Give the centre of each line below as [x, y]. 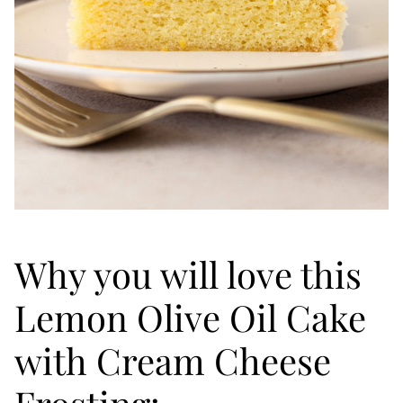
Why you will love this [188, 274]
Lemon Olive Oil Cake [190, 317]
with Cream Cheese [173, 360]
